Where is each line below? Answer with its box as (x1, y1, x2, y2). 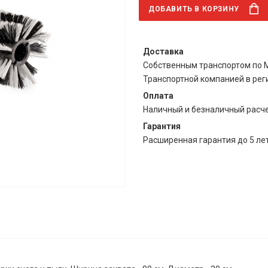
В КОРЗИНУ (194, 5, 239, 14)
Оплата (143, 91, 173, 101)
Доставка (143, 47, 184, 57)
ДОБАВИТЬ (148, 5, 195, 14)
